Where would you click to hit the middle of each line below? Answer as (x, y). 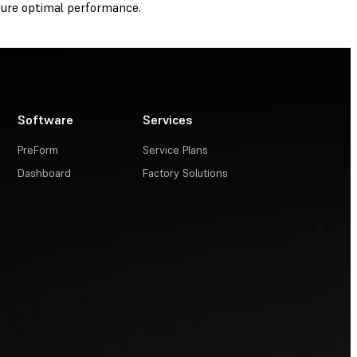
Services (168, 120)
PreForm (38, 150)
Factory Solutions (186, 173)
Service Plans (176, 150)
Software (46, 120)
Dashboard (45, 173)
